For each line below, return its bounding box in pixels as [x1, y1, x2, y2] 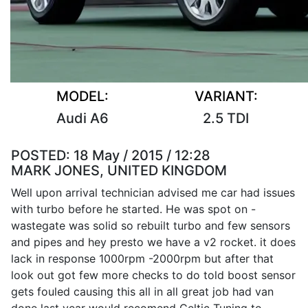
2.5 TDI [203, 110, 249, 126]
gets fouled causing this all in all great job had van [11, 285, 274, 298]
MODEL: [56, 88, 109, 104]
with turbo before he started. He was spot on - [11, 202, 256, 216]
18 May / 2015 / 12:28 [74, 147, 210, 164]
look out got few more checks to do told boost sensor [11, 268, 296, 282]
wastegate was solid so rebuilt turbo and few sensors [11, 219, 290, 232]
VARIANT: [194, 88, 258, 104]
